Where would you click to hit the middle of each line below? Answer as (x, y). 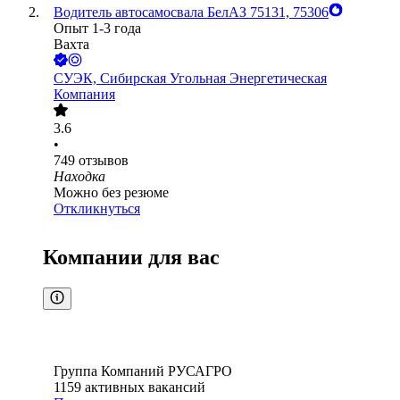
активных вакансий (145, 387)
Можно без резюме (111, 193)
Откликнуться (97, 209)
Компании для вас (131, 258)
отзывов (104, 161)
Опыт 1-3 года (97, 29)
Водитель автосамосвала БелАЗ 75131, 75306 (191, 12)
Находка (79, 177)
